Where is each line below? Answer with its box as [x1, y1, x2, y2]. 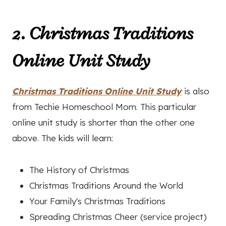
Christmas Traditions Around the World [29, 180, 183, 191]
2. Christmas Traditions [12, 22, 193, 45]
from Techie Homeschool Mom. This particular [12, 101, 196, 112]
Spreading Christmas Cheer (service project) [29, 211, 207, 222]
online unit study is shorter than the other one [12, 117, 195, 128]
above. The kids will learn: [12, 133, 113, 144]
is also [182, 86, 209, 97]
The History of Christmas [29, 164, 129, 176]
